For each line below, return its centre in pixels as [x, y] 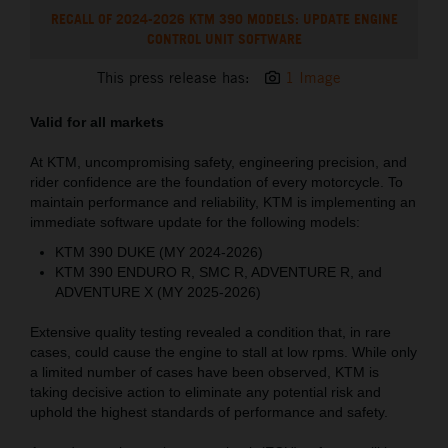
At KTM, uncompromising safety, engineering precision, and [218, 161]
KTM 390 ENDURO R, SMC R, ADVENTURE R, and [218, 271]
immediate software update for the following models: [195, 221]
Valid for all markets [97, 121]
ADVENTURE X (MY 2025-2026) [158, 291]
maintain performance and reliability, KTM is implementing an [223, 201]
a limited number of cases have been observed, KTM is [204, 371]
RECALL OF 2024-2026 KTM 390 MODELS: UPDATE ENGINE [224, 18]
